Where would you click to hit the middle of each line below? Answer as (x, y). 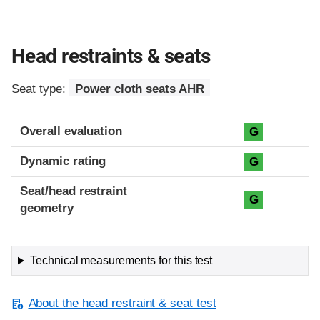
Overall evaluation (71, 131)
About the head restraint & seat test (122, 304)
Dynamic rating (63, 161)
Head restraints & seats (111, 56)
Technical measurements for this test (121, 261)
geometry (47, 209)
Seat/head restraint (74, 191)
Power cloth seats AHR (139, 89)
